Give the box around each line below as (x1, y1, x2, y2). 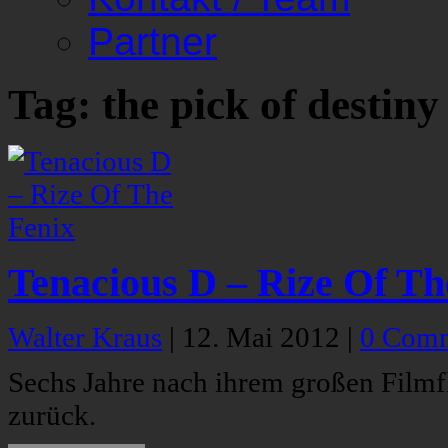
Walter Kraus (8, 321, 162, 354)
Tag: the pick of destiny (8, 81, 439, 129)
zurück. (8, 399, 96, 432)
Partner (88, 20, 217, 63)
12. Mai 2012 (182, 321, 347, 354)
